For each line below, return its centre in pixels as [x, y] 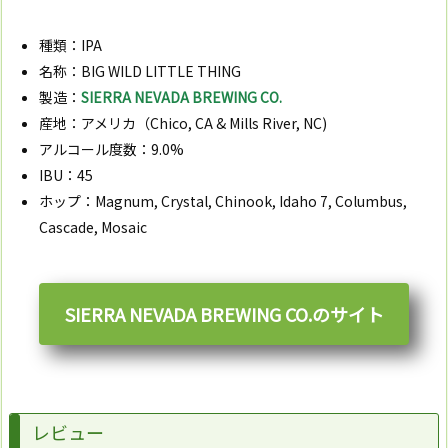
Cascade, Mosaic [93, 226]
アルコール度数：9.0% [111, 148]
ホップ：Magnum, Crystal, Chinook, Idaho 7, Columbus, [223, 200]
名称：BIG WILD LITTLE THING [140, 70]
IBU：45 [66, 174]
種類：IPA [70, 44]
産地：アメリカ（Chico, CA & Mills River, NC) [183, 122]
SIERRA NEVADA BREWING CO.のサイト [224, 314]
